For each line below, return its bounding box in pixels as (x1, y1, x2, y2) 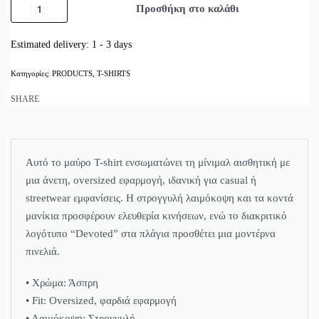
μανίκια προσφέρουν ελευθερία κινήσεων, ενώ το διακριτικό (26, 210, 287, 222)
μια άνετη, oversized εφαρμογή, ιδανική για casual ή (26, 174, 256, 187)
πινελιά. (26, 246, 60, 258)
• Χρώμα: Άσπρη (26, 277, 98, 289)
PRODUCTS (52, 69, 93, 78)
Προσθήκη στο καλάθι (135, 3, 239, 15)
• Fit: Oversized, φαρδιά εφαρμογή (26, 295, 177, 307)
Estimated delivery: (11, 39, 89, 51)
